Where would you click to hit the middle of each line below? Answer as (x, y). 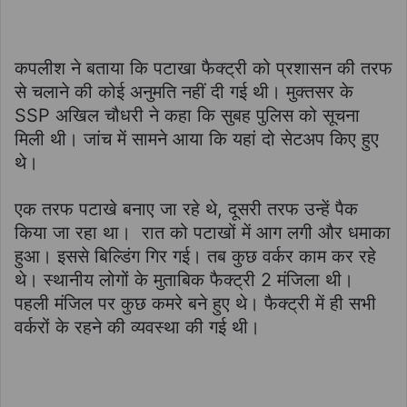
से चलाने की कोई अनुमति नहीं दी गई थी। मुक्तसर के (184, 91)
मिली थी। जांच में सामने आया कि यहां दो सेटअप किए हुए (197, 139)
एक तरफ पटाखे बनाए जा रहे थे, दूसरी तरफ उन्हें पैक (186, 208)
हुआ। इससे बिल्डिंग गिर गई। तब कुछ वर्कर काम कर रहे (195, 256)
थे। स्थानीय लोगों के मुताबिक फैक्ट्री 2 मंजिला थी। (184, 279)
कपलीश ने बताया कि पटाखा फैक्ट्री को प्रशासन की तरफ (203, 68)
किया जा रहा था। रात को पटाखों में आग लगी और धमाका (203, 232)
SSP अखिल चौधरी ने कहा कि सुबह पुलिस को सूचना (187, 115)
